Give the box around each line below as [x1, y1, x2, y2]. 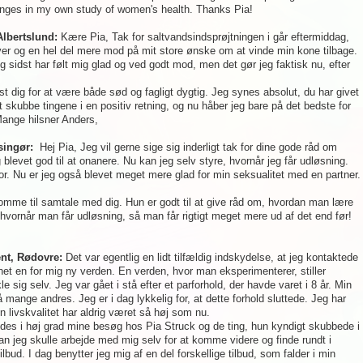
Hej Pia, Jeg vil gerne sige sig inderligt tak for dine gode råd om [33, 141, 337, 153]
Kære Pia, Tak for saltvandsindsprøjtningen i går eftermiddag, [58, 31, 349, 43]
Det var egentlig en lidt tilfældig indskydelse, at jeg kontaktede [62, 251, 358, 263]
